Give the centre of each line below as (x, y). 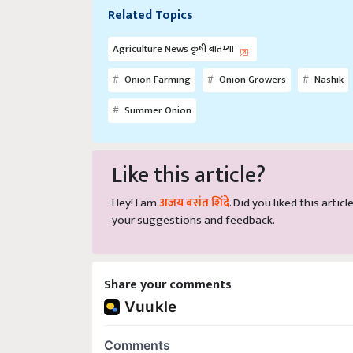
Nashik (328, 72)
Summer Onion (157, 103)
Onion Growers (251, 72)
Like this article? (189, 168)
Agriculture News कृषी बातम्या (175, 42)
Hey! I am (136, 195)
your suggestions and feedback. (193, 213)
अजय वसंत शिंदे (194, 195)
